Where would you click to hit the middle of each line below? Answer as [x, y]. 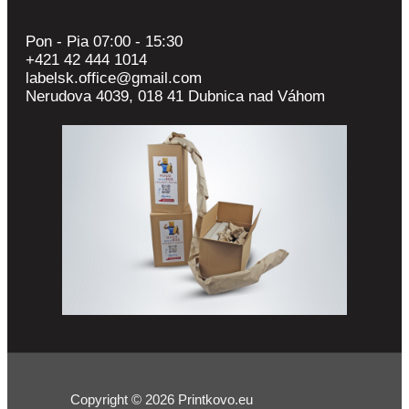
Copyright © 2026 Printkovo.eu [162, 399]
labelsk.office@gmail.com [114, 78]
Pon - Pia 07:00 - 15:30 [104, 41]
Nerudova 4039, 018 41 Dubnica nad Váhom [175, 96]
